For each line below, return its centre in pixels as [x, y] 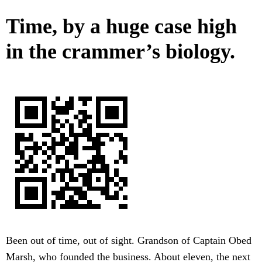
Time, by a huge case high [121, 27]
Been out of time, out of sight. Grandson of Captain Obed [129, 241]
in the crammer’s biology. [120, 52]
